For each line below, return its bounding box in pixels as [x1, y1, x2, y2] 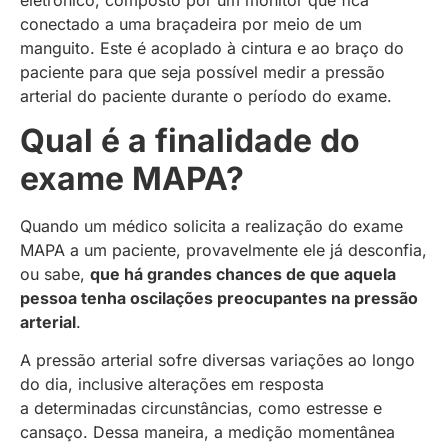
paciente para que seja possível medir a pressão [20, 61, 385, 82]
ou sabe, [20, 264, 90, 285]
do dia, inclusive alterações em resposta [20, 374, 324, 395]
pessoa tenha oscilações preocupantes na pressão [20, 288, 418, 309]
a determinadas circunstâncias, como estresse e [20, 398, 382, 419]
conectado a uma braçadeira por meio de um [20, 13, 362, 34]
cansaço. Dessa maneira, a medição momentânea [20, 422, 395, 443]
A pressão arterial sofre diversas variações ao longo [20, 350, 415, 371]
